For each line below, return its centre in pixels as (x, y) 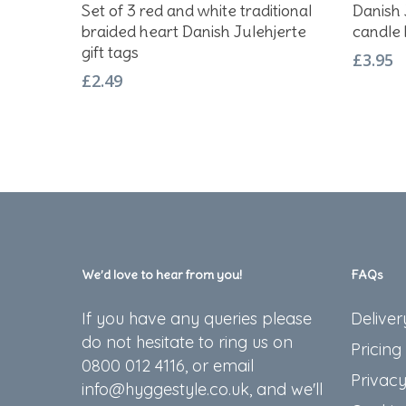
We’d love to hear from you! (162, 275)
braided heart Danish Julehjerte (194, 31)
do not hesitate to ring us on (187, 342)
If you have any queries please (197, 319)
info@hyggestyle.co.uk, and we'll (202, 389)
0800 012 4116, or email (168, 366)
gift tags (110, 52)
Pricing (376, 349)
